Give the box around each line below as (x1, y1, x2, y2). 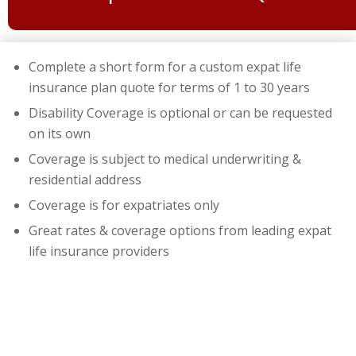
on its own (29, 124, 91, 142)
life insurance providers (29, 242, 169, 260)
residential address (29, 170, 141, 188)
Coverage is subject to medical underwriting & (29, 149, 301, 168)
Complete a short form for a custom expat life (29, 57, 301, 75)
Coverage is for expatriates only (29, 195, 219, 214)
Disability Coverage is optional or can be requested (29, 103, 332, 122)
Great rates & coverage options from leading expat (29, 221, 331, 239)
